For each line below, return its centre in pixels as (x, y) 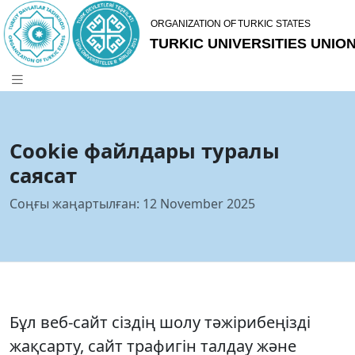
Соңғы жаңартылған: (74, 204)
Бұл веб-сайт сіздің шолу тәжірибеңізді (160, 322)
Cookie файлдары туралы (145, 151)
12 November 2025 (199, 204)
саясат (43, 176)
